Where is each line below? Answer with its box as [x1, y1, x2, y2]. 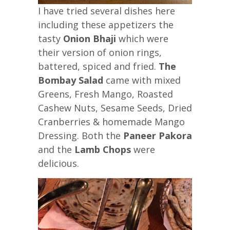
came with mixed [103, 73, 181, 86]
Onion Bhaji [63, 32, 119, 45]
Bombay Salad [38, 73, 103, 86]
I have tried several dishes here [38, 4, 175, 17]
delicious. [38, 157, 79, 169]
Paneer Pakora [123, 129, 192, 142]
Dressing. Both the [38, 129, 123, 142]
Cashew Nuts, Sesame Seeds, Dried [38, 101, 192, 114]
